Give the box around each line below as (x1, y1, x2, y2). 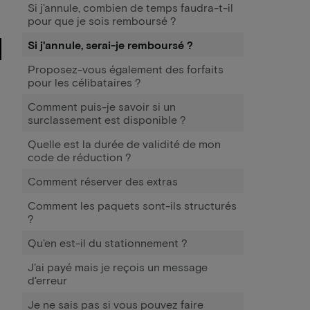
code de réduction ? (28, 150, 131, 163)
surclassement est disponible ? (28, 113, 186, 126)
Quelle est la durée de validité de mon (28, 137, 221, 150)
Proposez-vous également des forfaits (28, 62, 224, 75)
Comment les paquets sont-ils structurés (28, 199, 237, 212)
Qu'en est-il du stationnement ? (28, 236, 188, 249)
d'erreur (28, 273, 67, 286)
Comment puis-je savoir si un (28, 100, 176, 113)
